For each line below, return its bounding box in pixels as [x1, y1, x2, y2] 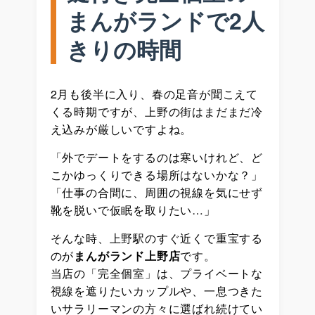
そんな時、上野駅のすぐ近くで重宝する [50, 229, 263, 246]
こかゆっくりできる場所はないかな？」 [50, 166, 263, 183]
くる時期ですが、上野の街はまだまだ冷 [50, 103, 263, 120]
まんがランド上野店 [74, 247, 181, 264]
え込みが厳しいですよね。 [50, 120, 193, 137]
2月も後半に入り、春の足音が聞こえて [50, 85, 258, 102]
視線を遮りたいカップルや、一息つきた [50, 282, 263, 299]
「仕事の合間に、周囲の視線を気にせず [50, 184, 263, 200]
